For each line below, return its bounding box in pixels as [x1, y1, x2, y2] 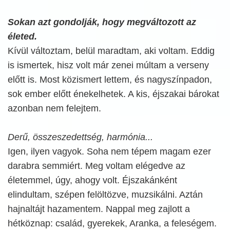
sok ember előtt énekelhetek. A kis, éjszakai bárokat [8, 89, 219, 99]
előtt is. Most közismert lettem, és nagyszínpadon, [8, 74, 212, 85]
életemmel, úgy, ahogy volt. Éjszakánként [8, 175, 177, 185]
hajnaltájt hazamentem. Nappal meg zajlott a [8, 204, 190, 214]
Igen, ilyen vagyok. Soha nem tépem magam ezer [8, 146, 211, 157]
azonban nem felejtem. [8, 103, 101, 113]
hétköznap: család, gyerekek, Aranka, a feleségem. [8, 218, 217, 228]
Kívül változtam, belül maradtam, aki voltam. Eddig [8, 46, 215, 56]
